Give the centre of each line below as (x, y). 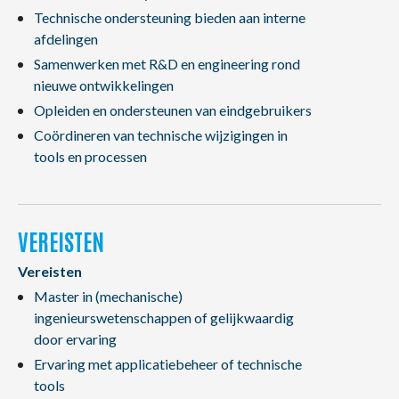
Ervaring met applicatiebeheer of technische (167, 364)
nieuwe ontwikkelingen (103, 85)
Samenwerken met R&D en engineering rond (167, 64)
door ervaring (75, 339)
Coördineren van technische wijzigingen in (160, 135)
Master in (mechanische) (108, 296)
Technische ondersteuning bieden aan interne (169, 17)
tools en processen (90, 156)
